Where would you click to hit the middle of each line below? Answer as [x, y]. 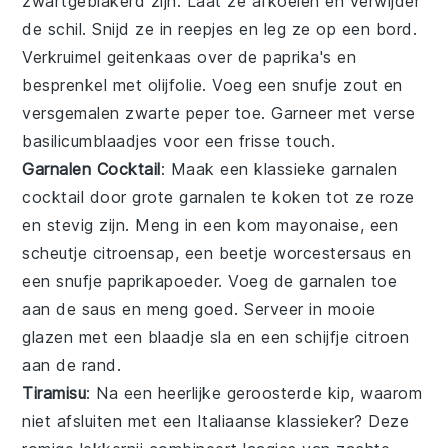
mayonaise [318, 225]
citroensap [133, 253]
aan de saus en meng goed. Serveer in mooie [199, 309]
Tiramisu [54, 393]
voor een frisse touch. [246, 141]
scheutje [57, 253]
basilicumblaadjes [90, 141]
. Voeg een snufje [273, 85]
